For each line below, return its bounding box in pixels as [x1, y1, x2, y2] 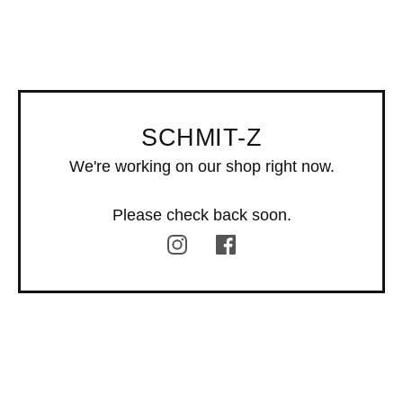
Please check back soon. [112, 206, 291, 224]
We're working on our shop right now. [68, 157, 335, 175]
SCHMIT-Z [141, 124, 262, 151]
